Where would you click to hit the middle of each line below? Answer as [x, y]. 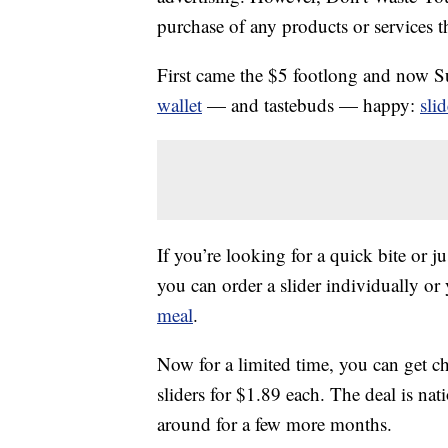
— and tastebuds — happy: [311, 105]
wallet [179, 105]
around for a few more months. [274, 424]
